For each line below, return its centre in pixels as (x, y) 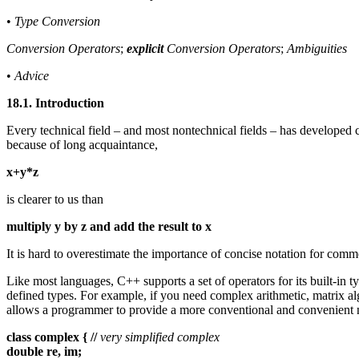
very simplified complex (160, 337)
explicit (145, 49)
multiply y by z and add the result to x (109, 227)
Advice (32, 76)
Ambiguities (317, 49)
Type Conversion (57, 22)
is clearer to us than (55, 200)
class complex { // (52, 337)
